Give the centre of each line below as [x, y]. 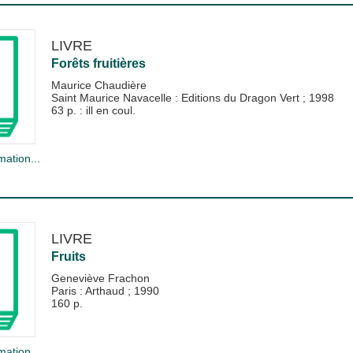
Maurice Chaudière [98, 85]
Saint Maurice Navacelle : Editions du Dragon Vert [176, 97]
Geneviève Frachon [100, 278]
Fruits [68, 256]
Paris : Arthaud [89, 291]
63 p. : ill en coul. [93, 110]
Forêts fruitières [98, 63]
